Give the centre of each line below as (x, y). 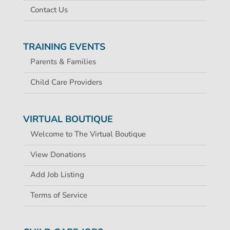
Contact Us (49, 9)
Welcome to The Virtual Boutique (88, 134)
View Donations (58, 154)
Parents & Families (63, 62)
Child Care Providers (66, 82)
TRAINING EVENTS (64, 47)
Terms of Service (59, 195)
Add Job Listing (57, 175)
